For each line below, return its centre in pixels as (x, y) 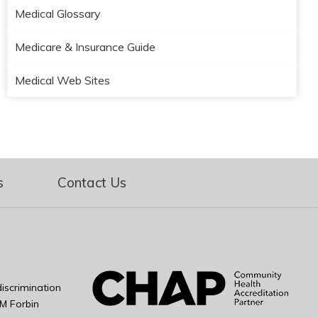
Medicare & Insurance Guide (85, 47)
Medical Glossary (58, 13)
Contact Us (92, 182)
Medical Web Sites (62, 80)
